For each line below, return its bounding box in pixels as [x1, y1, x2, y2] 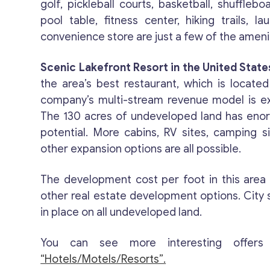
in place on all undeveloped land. [40, 206, 202, 219]
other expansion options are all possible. [40, 142, 242, 155]
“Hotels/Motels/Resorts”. [40, 253, 166, 266]
